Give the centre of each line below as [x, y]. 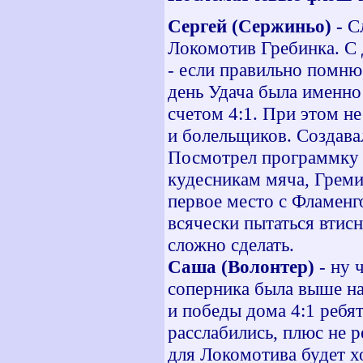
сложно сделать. [231, 245]
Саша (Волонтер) [241, 267]
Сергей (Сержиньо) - [258, 26]
